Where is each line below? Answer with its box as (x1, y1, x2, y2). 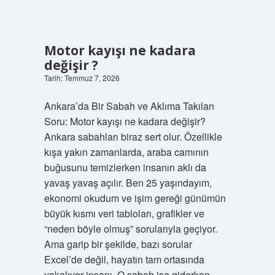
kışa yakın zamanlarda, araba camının (44, 145, 209, 159)
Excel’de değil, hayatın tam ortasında (44, 252, 204, 266)
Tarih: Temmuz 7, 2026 (44, 72, 120, 83)
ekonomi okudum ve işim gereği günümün (44, 191, 226, 205)
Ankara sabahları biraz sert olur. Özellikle (44, 130, 222, 144)
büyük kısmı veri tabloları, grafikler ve (44, 206, 204, 220)
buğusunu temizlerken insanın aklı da (44, 160, 206, 174)
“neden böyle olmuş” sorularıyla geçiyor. (44, 222, 217, 236)
